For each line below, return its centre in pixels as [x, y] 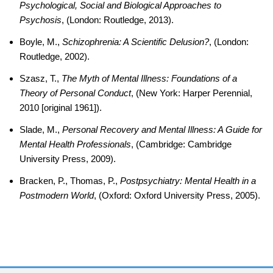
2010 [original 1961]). [61, 108]
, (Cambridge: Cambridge [181, 144]
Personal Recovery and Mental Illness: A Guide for [162, 129]
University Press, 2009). [68, 159]
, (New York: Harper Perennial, [192, 93]
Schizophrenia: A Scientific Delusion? [136, 42]
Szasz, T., [41, 78]
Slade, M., [41, 129]
